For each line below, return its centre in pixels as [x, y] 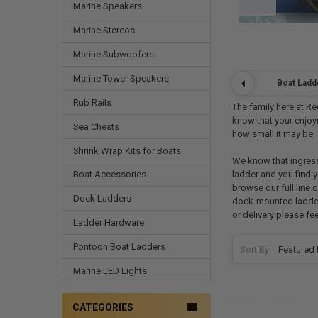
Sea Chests [96, 126]
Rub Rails [92, 102]
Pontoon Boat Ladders [119, 247]
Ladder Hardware [108, 223]
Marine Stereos [104, 30]
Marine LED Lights [110, 271]
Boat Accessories [109, 175]
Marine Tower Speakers [121, 78]
